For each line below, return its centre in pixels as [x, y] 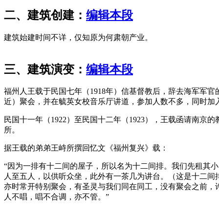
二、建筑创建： [45, 15]
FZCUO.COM [27, 47]
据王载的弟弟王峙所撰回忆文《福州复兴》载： [86, 148]
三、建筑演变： [45, 69]
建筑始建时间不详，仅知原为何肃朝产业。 [78, 37]
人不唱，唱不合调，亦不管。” [56, 197]
